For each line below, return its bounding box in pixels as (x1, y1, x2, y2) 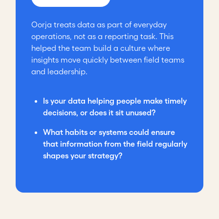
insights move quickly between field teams (31, 55, 184, 65)
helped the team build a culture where (31, 44, 170, 53)
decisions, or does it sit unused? (43, 108, 157, 117)
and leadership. (31, 67, 89, 76)
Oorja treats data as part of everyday (31, 20, 167, 29)
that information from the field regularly (43, 139, 187, 149)
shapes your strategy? (43, 151, 122, 160)
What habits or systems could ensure (43, 128, 175, 137)
